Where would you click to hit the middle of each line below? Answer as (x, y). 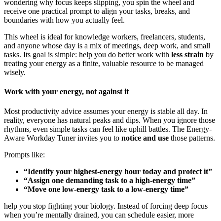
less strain (187, 55)
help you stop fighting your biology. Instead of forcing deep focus (106, 206)
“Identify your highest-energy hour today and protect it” (118, 171)
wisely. (15, 73)
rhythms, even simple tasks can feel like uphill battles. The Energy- (108, 129)
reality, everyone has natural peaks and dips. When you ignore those (110, 120)
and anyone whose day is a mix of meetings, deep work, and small (107, 46)
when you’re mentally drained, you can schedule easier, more (99, 215)
